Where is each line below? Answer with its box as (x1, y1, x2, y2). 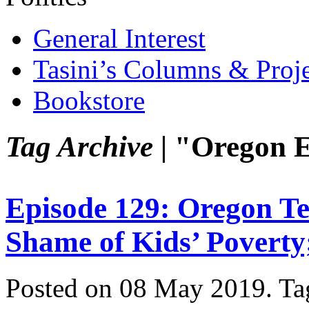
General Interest (33, 23, 206, 53)
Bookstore (33, 85, 145, 115)
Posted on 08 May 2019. (6, 272, 279, 303)
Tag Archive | (6, 130, 167, 163)
